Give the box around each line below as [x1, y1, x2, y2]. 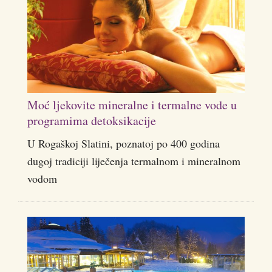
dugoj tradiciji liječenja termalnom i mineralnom [27, 154, 240, 169]
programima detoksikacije [27, 112, 156, 129]
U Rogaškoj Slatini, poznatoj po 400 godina [27, 136, 220, 151]
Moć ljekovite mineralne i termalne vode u [27, 97, 237, 114]
